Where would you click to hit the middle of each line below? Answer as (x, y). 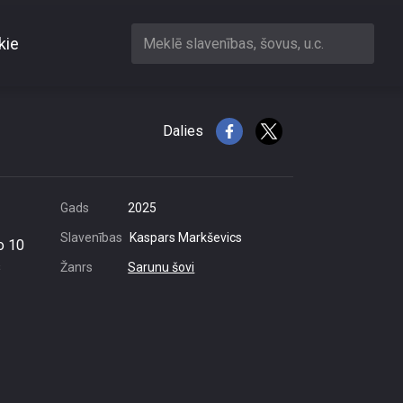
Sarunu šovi (161, 267)
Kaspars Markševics (186, 237)
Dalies (183, 131)
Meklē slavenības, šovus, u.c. (233, 43)
